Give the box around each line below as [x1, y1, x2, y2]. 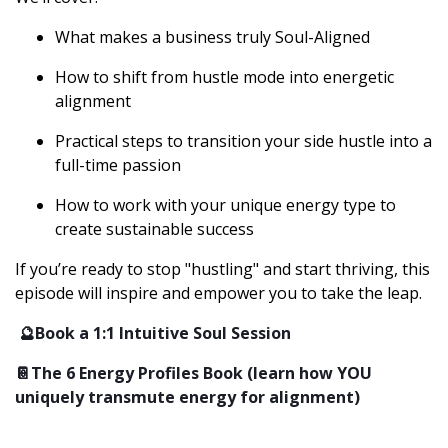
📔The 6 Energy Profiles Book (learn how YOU [15, 362, 372, 384]
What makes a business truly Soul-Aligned [55, 26, 370, 48]
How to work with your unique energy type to [55, 194, 396, 216]
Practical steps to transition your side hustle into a [55, 130, 432, 152]
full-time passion [55, 154, 181, 176]
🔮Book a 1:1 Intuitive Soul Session [19, 322, 291, 344]
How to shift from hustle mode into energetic [55, 66, 394, 88]
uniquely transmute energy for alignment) [15, 386, 360, 408]
